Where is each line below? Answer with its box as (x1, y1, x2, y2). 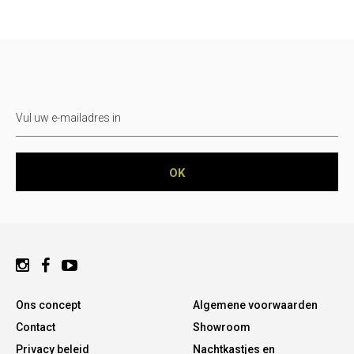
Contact (16, 321, 55, 333)
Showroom (193, 321, 250, 333)
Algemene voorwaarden (193, 299, 318, 311)
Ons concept (16, 299, 81, 311)
